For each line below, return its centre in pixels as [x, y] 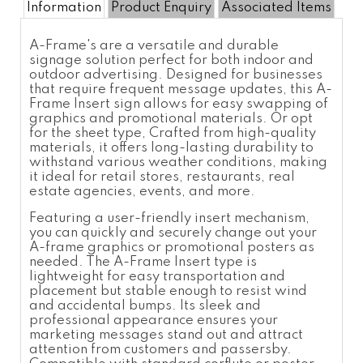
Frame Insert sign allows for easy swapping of [179, 104]
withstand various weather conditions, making [178, 162]
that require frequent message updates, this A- [181, 89]
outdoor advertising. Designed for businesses [176, 75]
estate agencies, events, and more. [142, 191]
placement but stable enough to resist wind [168, 291]
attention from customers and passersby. [160, 349]
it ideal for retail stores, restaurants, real [162, 177]
